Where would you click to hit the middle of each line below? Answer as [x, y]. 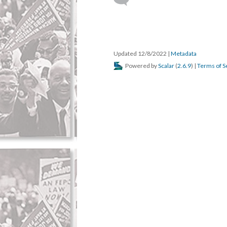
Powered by [141, 66]
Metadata [184, 53]
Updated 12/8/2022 [141, 53]
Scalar [166, 66]
